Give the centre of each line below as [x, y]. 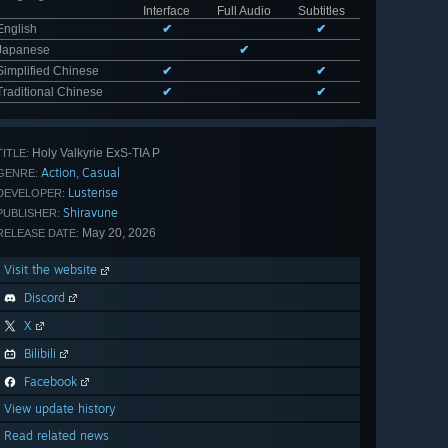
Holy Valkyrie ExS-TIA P [94, 153]
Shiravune [90, 213]
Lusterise [93, 193]
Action [58, 173]
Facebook [50, 382]
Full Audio [243, 11]
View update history [60, 409]
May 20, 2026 [117, 233]
